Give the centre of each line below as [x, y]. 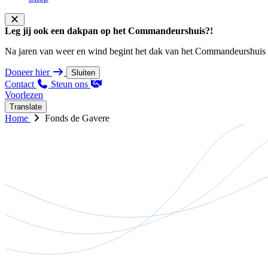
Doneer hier [27, 72]
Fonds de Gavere [77, 118]
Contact [19, 84]
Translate [26, 107]
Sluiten [83, 73]
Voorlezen [24, 95]
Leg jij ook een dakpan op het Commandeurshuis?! [109, 31]
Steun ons [71, 84]
